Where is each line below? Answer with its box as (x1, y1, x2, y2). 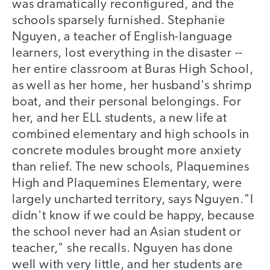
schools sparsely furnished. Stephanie (12, 14, 225, 28)
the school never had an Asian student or (12, 226, 242, 239)
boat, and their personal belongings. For (12, 96, 242, 109)
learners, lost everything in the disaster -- (12, 47, 243, 60)
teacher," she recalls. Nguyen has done (12, 242, 233, 256)
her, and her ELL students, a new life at (12, 112, 227, 125)
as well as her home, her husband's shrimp (12, 80, 252, 93)
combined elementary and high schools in (12, 128, 250, 142)
